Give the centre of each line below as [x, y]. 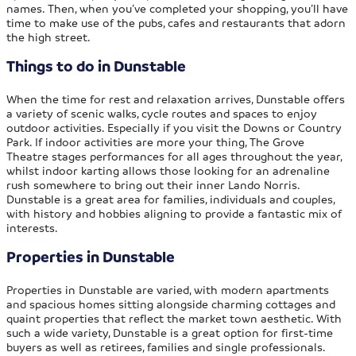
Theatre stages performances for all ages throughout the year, [174, 155]
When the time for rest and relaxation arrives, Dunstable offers [176, 98]
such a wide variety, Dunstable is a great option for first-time [170, 332]
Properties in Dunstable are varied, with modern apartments [168, 289]
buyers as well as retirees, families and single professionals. [166, 346]
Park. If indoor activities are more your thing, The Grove [156, 141]
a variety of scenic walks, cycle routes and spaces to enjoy [162, 112]
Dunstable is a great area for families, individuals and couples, [171, 198]
